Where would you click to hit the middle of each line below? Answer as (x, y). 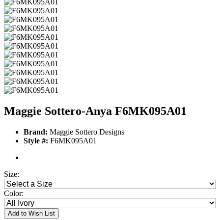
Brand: (36, 132)
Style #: (36, 141)
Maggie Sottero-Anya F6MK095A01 (95, 111)
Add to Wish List (31, 214)
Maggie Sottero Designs (86, 132)
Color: (14, 193)
